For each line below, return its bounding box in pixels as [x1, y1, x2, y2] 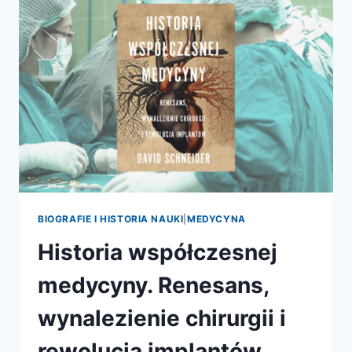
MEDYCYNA [187, 212, 246, 225]
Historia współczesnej [38, 238, 277, 266]
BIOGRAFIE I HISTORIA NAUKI [38, 212, 184, 225]
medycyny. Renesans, [38, 271, 269, 299]
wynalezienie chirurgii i [38, 304, 286, 332]
